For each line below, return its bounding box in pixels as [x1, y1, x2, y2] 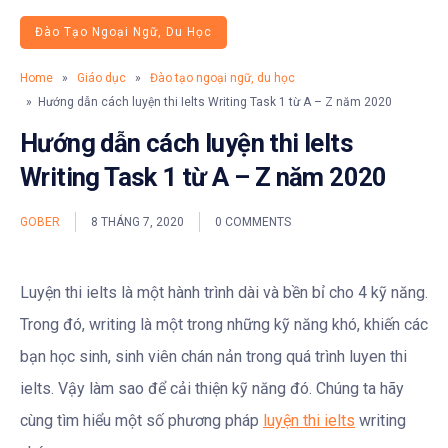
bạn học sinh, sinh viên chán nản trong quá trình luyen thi [20, 347, 407, 366]
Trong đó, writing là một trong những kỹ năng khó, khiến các [20, 315, 428, 334]
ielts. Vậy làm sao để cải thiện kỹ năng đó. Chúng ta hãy [20, 379, 404, 398]
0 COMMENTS [215, 214, 291, 229]
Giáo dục [77, 71, 126, 85]
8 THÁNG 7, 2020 [91, 214, 184, 229]
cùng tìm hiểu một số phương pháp [20, 411, 263, 430]
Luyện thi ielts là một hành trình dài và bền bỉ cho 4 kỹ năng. [20, 283, 428, 302]
